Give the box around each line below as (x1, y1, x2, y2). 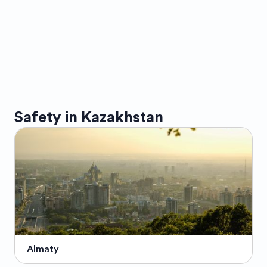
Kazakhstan (81, 109, 163, 125)
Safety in (14, 109, 77, 125)
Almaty (27, 244, 59, 254)
